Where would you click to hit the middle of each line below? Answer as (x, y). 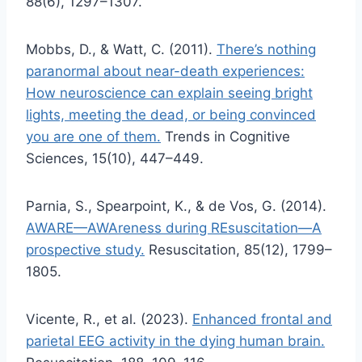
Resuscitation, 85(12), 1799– (238, 249)
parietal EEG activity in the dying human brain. (175, 341)
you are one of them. (93, 136)
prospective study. (85, 249)
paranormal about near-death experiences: (165, 71)
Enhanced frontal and (262, 319)
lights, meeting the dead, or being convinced (171, 114)
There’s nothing (266, 49)
